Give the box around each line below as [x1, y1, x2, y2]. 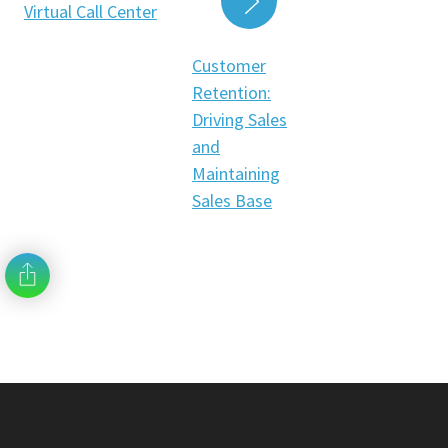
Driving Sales [192, 108, 287, 131]
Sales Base [192, 189, 272, 212]
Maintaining [192, 162, 280, 185]
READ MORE [272, 28, 369, 51]
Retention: [192, 81, 271, 104]
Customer [192, 54, 266, 77]
